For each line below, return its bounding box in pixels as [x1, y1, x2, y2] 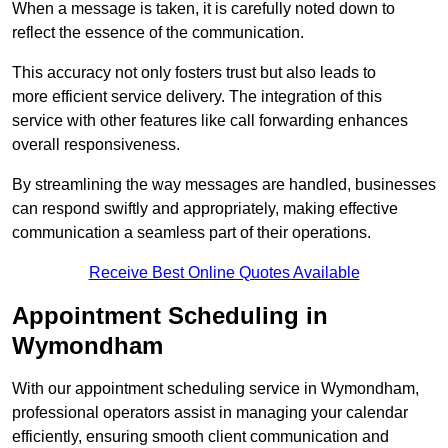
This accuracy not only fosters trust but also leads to [12, 64, 376, 82]
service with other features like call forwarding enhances [12, 112, 408, 130]
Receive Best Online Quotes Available [88, 264, 360, 282]
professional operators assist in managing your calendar [12, 404, 408, 422]
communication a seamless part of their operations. [12, 224, 371, 242]
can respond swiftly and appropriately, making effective [12, 200, 398, 218]
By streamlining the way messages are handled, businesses [12, 176, 436, 194]
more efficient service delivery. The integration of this [12, 88, 382, 106]
